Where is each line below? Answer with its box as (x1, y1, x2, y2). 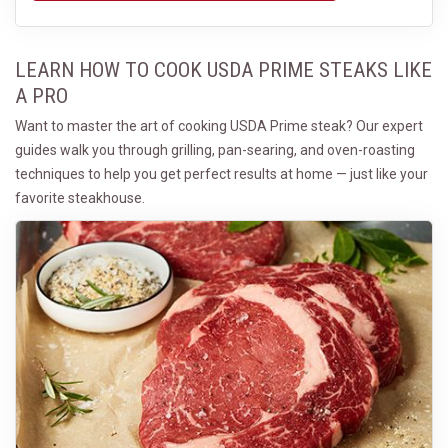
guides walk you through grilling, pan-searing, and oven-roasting (15, 142, 415, 158)
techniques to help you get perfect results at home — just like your (15, 166, 428, 182)
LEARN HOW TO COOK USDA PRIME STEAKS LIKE (15, 58, 432, 82)
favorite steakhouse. (15, 190, 145, 206)
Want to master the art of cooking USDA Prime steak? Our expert (15, 118, 423, 134)
